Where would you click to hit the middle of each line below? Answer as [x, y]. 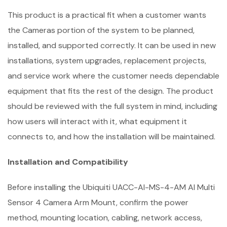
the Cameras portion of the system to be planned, [101, 30]
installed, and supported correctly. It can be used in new [112, 45]
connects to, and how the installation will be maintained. [111, 137]
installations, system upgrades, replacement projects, [107, 61]
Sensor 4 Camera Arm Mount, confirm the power [98, 202]
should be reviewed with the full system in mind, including [112, 106]
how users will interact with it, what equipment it [97, 121]
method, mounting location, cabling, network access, [105, 218]
